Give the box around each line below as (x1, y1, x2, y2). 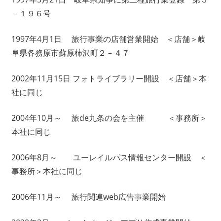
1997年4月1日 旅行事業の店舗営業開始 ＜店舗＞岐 (11, 34, 206, 45)
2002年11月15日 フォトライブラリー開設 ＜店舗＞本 (11, 73, 207, 84)
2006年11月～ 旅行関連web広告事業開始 (11, 191, 166, 203)
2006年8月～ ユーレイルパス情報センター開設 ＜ (11, 152, 207, 163)
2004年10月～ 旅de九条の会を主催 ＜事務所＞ (11, 112, 207, 124)
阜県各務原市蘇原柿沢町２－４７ (11, 47, 130, 59)
